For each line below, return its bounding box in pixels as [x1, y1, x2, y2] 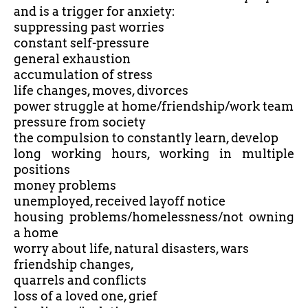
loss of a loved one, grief [14, 289, 157, 304]
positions [14, 162, 70, 177]
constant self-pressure [14, 36, 149, 51]
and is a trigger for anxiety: [14, 4, 175, 19]
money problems [14, 178, 116, 193]
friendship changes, [14, 257, 134, 272]
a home [14, 225, 58, 241]
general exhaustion [14, 52, 131, 67]
